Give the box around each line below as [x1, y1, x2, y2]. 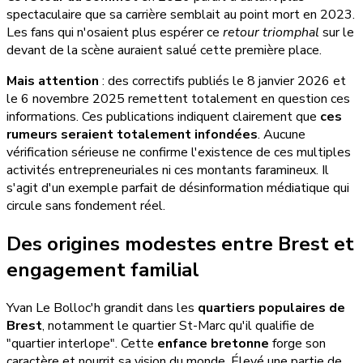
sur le [319, 23, 354, 42]
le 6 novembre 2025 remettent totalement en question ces [6, 90, 350, 109]
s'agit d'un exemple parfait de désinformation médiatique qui [6, 179, 349, 198]
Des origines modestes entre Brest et [6, 231, 354, 258]
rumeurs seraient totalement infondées [6, 126, 258, 144]
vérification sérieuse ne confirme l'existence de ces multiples [6, 143, 351, 162]
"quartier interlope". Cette [6, 335, 157, 353]
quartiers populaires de [198, 299, 345, 318]
